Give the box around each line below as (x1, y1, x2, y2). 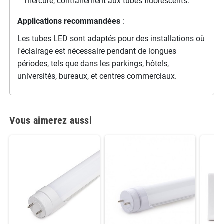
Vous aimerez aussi (9, 114, 92, 126)
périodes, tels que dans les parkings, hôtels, (17, 58, 169, 68)
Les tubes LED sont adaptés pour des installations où (17, 33, 205, 43)
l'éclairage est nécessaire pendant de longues (17, 46, 176, 56)
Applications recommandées (17, 16, 120, 26)
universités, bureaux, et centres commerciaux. (17, 71, 177, 81)
